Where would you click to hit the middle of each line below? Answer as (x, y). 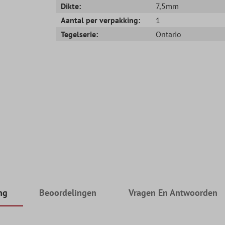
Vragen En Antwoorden (173, 193)
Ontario (168, 34)
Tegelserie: (80, 34)
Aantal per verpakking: (101, 20)
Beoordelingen (68, 193)
